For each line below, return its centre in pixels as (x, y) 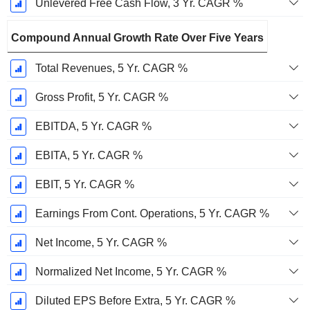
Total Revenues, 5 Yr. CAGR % (111, 69)
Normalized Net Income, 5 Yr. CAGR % (130, 272)
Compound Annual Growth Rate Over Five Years (137, 38)
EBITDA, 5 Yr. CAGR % (93, 127)
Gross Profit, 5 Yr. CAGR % (101, 98)
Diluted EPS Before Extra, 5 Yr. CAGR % (135, 301)
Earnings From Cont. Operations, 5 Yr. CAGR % (152, 214)
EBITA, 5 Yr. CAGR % (89, 156)
